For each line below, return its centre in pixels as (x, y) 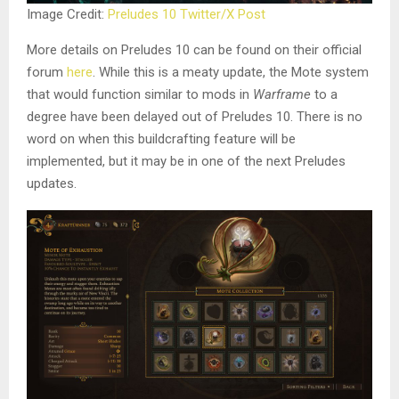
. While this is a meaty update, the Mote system (231, 72)
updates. (52, 183)
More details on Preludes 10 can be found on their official (194, 49)
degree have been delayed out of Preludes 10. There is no (195, 116)
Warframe (284, 94)
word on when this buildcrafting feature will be (161, 138)
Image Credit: (67, 14)
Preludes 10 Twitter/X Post (187, 14)
